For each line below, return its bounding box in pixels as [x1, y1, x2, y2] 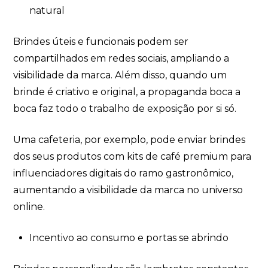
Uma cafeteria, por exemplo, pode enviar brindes [13, 133, 246, 145]
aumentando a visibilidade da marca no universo [13, 184, 243, 196]
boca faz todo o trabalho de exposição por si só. [13, 102, 237, 114]
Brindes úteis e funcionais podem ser [13, 35, 189, 47]
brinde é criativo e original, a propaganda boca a [13, 86, 241, 98]
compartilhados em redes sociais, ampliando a [13, 52, 230, 64]
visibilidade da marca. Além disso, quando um [13, 69, 227, 81]
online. [13, 200, 45, 212]
